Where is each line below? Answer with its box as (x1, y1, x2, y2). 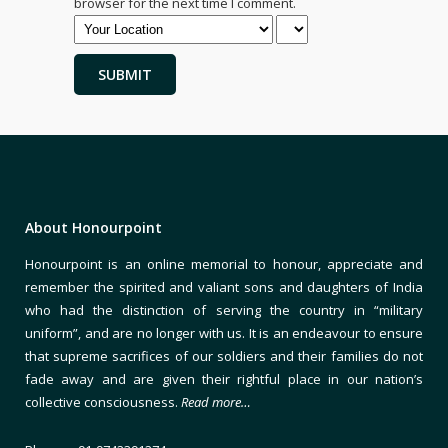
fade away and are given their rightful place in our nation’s (25, 370, 423, 388)
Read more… (181, 393, 251, 411)
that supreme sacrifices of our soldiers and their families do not (25, 347, 423, 365)
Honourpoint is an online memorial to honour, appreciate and (25, 255, 423, 273)
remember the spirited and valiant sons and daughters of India (25, 278, 423, 296)
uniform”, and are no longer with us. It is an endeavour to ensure (25, 324, 423, 342)
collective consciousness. (25, 393, 181, 411)
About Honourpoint (25, 218, 162, 237)
